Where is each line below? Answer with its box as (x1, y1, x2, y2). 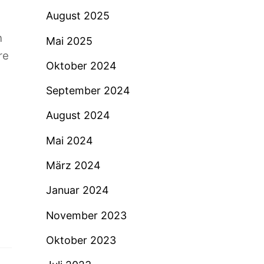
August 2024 (45, 109, 110, 122)
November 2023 (45, 209, 127, 222)
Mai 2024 (45, 134, 93, 147)
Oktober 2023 (45, 233, 116, 246)
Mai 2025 (45, 34, 93, 47)
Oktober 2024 (45, 59, 116, 72)
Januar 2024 (45, 184, 108, 197)
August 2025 (45, 9, 110, 22)
